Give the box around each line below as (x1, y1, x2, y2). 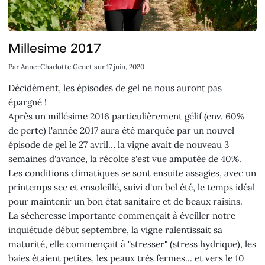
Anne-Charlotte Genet (21, 62, 93, 72)
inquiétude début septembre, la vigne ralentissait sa (8, 224, 223, 235)
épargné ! (8, 96, 47, 108)
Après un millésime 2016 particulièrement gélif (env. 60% (8, 110, 245, 122)
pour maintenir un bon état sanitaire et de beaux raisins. (8, 195, 243, 207)
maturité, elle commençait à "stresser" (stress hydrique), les (8, 238, 257, 250)
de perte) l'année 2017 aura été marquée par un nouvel (8, 124, 235, 136)
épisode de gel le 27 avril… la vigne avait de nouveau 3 (8, 138, 230, 150)
